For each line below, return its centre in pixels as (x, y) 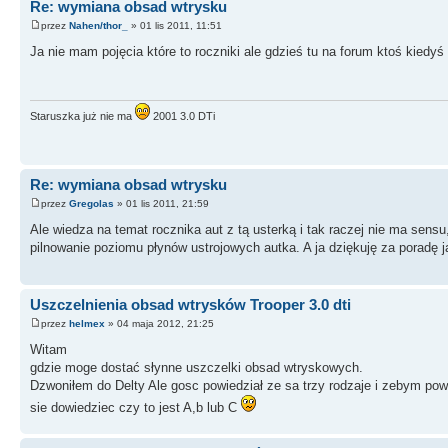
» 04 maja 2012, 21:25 (159, 324)
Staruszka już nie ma (82, 115)
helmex (87, 324)
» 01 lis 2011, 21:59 (161, 204)
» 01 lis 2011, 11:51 (175, 26)
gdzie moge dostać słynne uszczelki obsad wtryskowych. (196, 368)
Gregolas (91, 204)
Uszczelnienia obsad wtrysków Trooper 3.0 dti (190, 304)
